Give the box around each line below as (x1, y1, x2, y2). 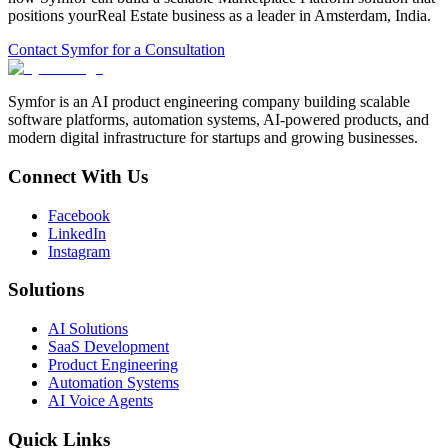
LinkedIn (48, 224, 106, 242)
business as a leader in (168, 7, 314, 25)
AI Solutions (48, 320, 128, 338)
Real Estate (97, 7, 168, 25)
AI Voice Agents (48, 392, 153, 410)
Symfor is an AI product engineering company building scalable (8, 93, 410, 111)
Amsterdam (314, 7, 387, 25)
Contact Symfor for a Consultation (8, 41, 225, 59)
